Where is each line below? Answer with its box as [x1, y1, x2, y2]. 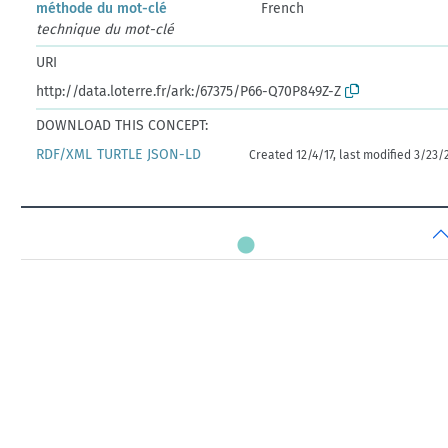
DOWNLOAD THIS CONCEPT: [36, 116, 209, 134]
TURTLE [97, 145, 143, 163]
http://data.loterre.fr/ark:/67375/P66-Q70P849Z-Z [36, 82, 342, 100]
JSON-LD [147, 145, 202, 163]
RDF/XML [36, 145, 93, 163]
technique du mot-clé [36, 20, 175, 38]
